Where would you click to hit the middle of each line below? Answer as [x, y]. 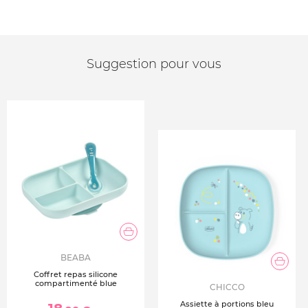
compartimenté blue [76, 283]
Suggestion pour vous [154, 64]
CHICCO [227, 287]
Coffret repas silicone [76, 274]
